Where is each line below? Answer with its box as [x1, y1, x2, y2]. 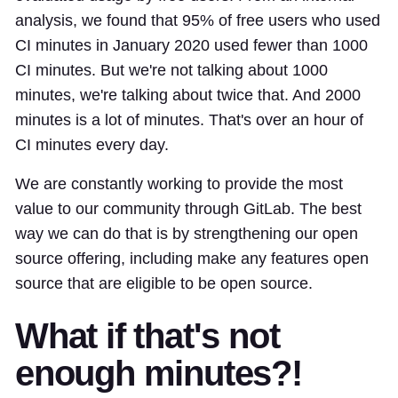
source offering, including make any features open [15, 249, 369, 267]
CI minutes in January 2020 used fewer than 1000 [15, 36, 368, 54]
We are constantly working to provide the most [15, 174, 343, 193]
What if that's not [15, 315, 280, 355]
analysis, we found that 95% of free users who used [15, 11, 380, 29]
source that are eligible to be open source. [15, 274, 313, 292]
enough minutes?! [15, 353, 302, 393]
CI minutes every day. [15, 135, 169, 154]
